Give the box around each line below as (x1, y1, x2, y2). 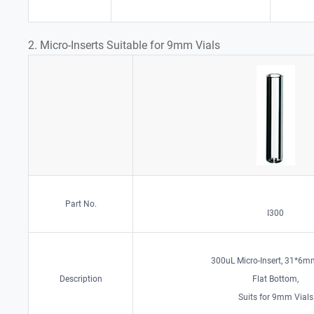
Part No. (64, 198, 97, 209)
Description (59, 273, 102, 284)
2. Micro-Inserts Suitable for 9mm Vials (28, 38, 221, 52)
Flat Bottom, (252, 273, 299, 284)
